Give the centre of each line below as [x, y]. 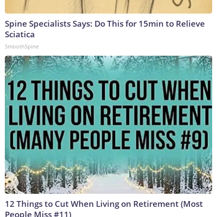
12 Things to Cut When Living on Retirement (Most [104, 204]
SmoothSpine [22, 46]
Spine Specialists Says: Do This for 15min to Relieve [105, 24]
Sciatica [20, 34]
